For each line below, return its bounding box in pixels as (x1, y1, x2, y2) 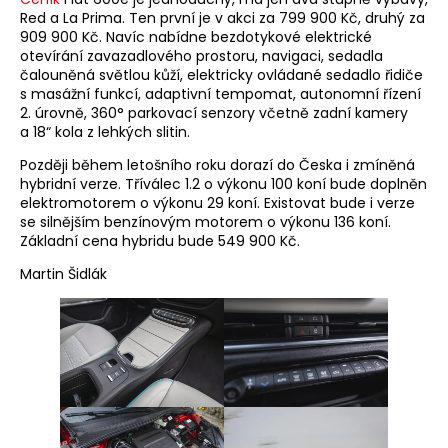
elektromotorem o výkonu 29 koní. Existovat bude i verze (20, 193, 415, 214)
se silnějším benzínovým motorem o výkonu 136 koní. (20, 212, 391, 233)
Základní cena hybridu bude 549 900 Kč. (20, 231, 300, 252)
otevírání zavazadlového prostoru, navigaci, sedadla (20, 46, 383, 67)
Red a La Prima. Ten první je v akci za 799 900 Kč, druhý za (20, 8, 425, 29)
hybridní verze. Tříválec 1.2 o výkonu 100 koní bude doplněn (20, 174, 427, 195)
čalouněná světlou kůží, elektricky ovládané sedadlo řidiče (20, 65, 423, 86)
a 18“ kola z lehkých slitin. (20, 122, 190, 143)
